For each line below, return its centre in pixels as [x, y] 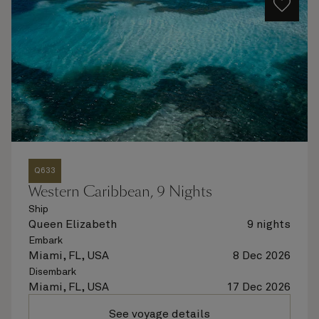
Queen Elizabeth [73, 224]
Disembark [52, 272]
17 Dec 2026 [258, 287]
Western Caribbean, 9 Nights [120, 192]
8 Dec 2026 [262, 256]
